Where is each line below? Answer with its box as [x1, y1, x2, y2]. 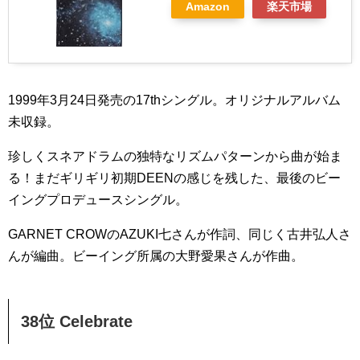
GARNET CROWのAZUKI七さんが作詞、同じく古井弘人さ [8, 227, 351, 242]
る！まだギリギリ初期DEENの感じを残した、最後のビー [8, 171, 341, 186]
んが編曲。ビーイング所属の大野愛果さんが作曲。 [8, 249, 304, 264]
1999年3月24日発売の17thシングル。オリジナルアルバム [8, 93, 341, 108]
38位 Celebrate [21, 313, 133, 331]
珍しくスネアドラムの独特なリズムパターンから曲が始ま [8, 149, 342, 164]
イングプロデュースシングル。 [8, 193, 188, 207]
